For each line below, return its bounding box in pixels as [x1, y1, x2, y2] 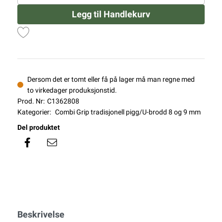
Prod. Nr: [17, 97, 45, 106]
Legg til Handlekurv [72, 9, 150, 20]
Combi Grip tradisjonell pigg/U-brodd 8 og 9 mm [55, 108, 201, 116]
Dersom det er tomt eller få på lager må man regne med [27, 75, 195, 84]
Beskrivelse [17, 209, 64, 220]
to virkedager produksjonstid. [27, 86, 117, 95]
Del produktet [17, 123, 60, 132]
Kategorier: [17, 108, 51, 116]
